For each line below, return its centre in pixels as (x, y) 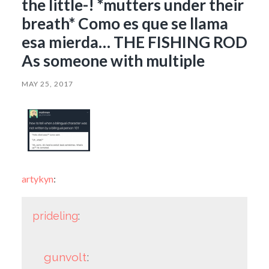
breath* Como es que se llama (125, 23)
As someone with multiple (113, 60)
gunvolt (65, 258)
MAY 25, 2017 (47, 83)
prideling (55, 216)
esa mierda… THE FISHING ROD (134, 42)
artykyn (37, 179)
